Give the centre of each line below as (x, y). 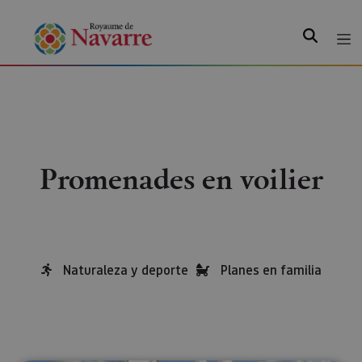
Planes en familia (271, 269)
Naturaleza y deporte (125, 269)
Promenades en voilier (181, 178)
